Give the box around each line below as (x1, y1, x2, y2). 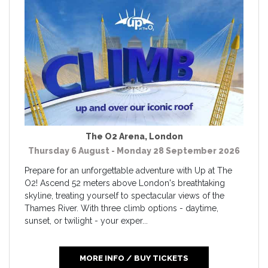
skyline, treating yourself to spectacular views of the (25, 190, 224, 200)
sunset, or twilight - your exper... (25, 215, 148, 226)
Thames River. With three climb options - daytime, (25, 203, 218, 213)
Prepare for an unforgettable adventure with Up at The (25, 165, 232, 175)
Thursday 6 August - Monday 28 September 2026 (28, 145, 240, 156)
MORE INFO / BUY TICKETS (80, 253, 188, 263)
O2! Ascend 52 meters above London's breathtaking (25, 178, 225, 188)
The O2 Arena (85, 131, 145, 141)
